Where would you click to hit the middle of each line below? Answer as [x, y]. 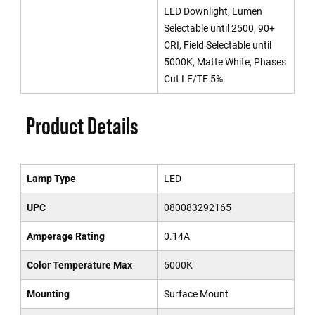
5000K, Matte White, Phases [225, 62]
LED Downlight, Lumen [213, 11]
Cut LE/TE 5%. [194, 79]
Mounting [48, 294]
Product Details [82, 126]
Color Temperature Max [79, 265]
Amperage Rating [65, 236]
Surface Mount [196, 294]
